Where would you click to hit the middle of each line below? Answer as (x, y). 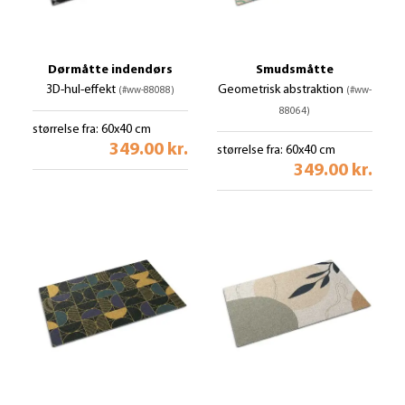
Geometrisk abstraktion (282, 90)
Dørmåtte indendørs (110, 70)
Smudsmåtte (295, 70)
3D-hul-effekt (82, 90)
